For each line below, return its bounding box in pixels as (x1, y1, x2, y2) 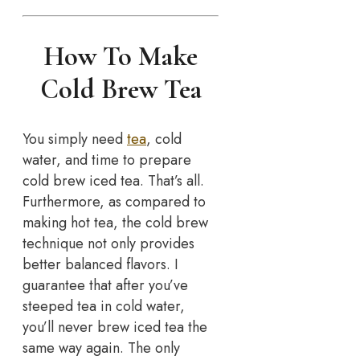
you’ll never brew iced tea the (22, 316, 207, 337)
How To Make (43, 39, 198, 73)
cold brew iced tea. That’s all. (22, 170, 204, 191)
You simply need (22, 128, 127, 149)
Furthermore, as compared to (22, 190, 206, 212)
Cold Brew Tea (39, 72, 202, 106)
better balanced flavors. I (22, 253, 178, 275)
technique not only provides (22, 232, 194, 254)
